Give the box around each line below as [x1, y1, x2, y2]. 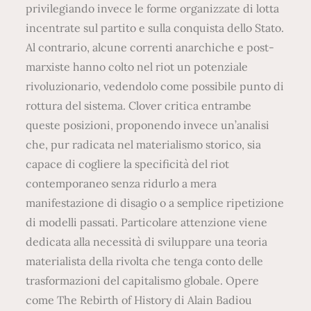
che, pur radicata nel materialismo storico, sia [26, 137, 262, 151]
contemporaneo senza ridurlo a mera [26, 176, 217, 190]
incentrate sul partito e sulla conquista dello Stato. [26, 20, 285, 35]
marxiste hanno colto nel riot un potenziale [26, 59, 249, 74]
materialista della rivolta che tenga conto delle [26, 253, 264, 268]
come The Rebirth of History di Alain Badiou [26, 292, 253, 307]
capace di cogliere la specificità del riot [26, 156, 230, 171]
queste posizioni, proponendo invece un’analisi [26, 117, 270, 132]
